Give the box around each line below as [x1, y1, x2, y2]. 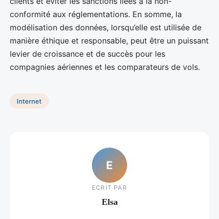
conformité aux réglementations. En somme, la [10, 9, 182, 19]
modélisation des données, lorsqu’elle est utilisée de [10, 22, 201, 32]
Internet [17, 97, 42, 105]
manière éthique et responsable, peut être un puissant [10, 35, 209, 45]
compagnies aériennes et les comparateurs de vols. [10, 62, 200, 72]
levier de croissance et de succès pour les [10, 48, 165, 59]
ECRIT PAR [92, 184, 127, 192]
